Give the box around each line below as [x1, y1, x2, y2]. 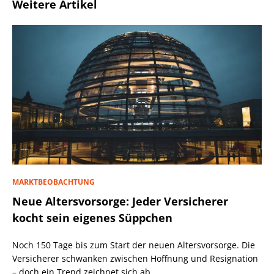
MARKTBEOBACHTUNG [12, 177, 95, 188]
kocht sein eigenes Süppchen [12, 210, 172, 226]
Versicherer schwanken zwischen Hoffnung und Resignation [12, 253, 258, 265]
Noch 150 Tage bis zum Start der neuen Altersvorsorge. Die [12, 239, 255, 251]
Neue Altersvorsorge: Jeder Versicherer [12, 194, 228, 209]
